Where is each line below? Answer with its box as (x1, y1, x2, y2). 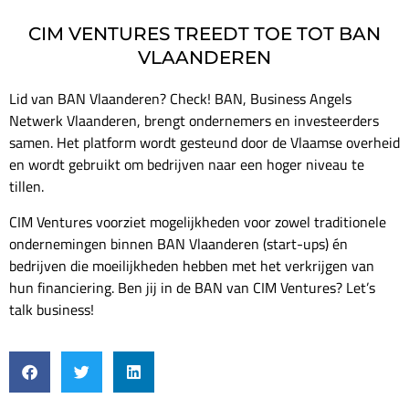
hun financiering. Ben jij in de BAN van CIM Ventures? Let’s (9, 276, 375, 299)
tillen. (9, 175, 44, 198)
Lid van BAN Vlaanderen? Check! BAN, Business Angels (9, 88, 351, 110)
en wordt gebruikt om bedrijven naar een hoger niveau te (9, 153, 364, 176)
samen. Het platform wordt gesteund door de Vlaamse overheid (9, 131, 400, 154)
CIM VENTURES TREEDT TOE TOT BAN (28, 23, 381, 46)
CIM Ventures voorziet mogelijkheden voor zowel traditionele (9, 210, 386, 233)
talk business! (9, 298, 94, 320)
